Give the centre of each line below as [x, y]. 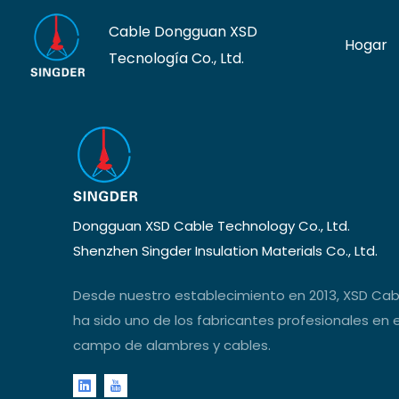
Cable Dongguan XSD [183, 31]
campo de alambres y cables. [172, 345]
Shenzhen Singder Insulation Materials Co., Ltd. [225, 251]
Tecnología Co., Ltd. [176, 58]
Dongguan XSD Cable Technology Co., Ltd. [212, 226]
